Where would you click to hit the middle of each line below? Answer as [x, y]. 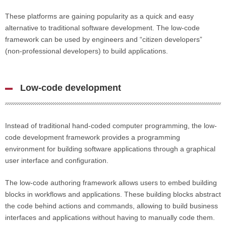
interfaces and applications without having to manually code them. [110, 217]
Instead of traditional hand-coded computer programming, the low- [111, 126]
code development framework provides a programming [93, 137]
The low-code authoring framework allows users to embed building [111, 183]
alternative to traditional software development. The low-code [102, 28]
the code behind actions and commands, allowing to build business [111, 206]
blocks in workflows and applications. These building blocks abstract [113, 194]
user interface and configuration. [57, 160]
